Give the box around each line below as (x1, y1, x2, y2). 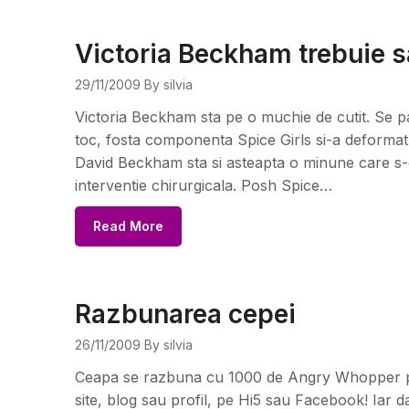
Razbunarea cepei (75, 299, 296, 330)
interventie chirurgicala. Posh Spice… (75, 176, 332, 194)
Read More (93, 218, 163, 234)
